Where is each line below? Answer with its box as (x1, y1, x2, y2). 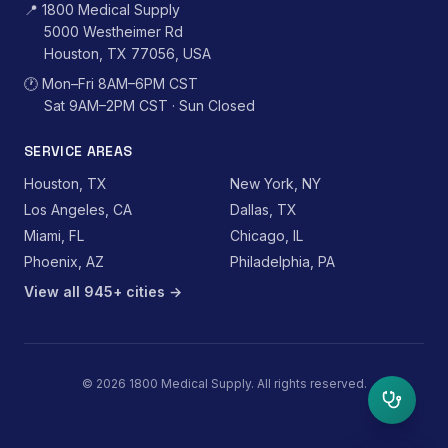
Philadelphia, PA (230, 253, 335, 270)
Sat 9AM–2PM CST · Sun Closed (44, 97, 255, 114)
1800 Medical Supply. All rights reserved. (125, 376, 367, 391)
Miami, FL (24, 227, 84, 244)
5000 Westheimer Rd (44, 23, 183, 40)
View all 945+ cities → (24, 283, 182, 300)
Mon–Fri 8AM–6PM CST (38, 75, 198, 92)
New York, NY (230, 175, 321, 192)
